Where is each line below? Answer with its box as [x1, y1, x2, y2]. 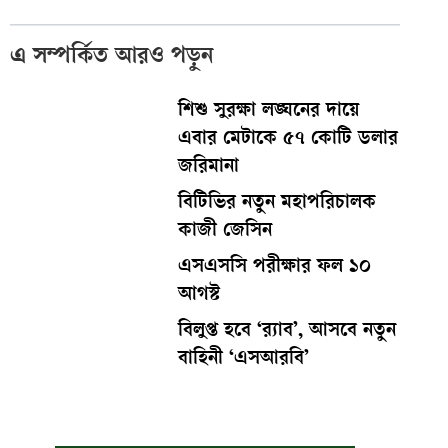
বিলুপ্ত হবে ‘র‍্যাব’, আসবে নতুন [177, 321, 396, 343]
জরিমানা [177, 157, 239, 179]
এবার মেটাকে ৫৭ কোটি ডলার [177, 129, 398, 151]
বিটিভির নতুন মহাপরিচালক [177, 193, 376, 215]
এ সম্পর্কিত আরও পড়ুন [10, 45, 214, 71]
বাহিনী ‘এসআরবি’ [177, 349, 309, 371]
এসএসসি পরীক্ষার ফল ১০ [177, 257, 371, 279]
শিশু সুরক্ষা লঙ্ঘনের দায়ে [177, 101, 359, 123]
